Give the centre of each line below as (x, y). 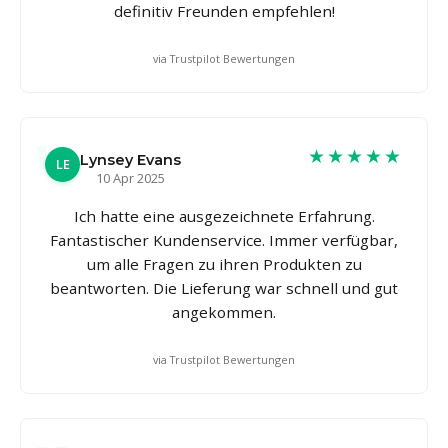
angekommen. (224, 311)
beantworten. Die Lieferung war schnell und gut (224, 287)
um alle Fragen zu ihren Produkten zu (224, 263)
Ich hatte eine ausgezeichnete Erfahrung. (224, 215)
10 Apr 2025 (130, 177)
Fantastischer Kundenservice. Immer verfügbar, (224, 239)
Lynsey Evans (130, 159)
